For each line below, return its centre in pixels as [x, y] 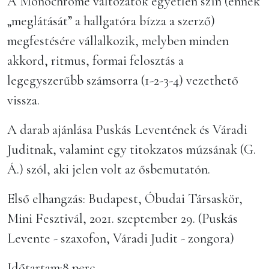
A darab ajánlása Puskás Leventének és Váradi [127, 129]
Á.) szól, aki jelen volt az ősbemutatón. [109, 169]
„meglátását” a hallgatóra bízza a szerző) [111, 21]
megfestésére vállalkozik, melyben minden [118, 41]
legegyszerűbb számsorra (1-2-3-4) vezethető [123, 80]
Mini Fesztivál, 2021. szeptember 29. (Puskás [122, 218]
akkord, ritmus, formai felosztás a [95, 60]
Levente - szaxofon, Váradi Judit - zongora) [121, 238]
